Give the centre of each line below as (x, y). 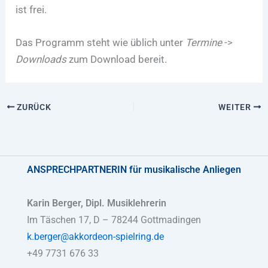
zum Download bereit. (117, 59)
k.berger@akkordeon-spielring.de (95, 236)
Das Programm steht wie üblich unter (101, 42)
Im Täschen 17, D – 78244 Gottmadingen (114, 220)
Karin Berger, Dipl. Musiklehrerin (97, 203)
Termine (204, 42)
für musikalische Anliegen (184, 169)
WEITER (236, 107)
